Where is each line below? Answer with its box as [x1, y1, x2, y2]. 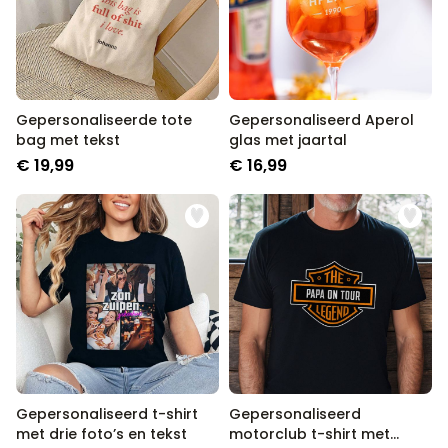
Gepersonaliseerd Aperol [229, 110, 414, 130]
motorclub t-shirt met [229, 424, 390, 444]
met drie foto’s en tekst [16, 424, 187, 444]
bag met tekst [16, 130, 120, 150]
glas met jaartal [229, 130, 347, 150]
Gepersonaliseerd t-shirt [16, 404, 198, 424]
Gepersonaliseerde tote [16, 110, 192, 130]
